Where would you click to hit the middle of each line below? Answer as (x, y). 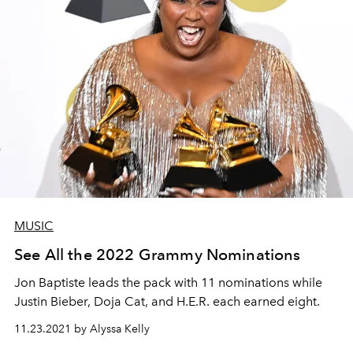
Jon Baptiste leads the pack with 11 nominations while (168, 282)
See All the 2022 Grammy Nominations (158, 254)
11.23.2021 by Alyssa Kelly (82, 329)
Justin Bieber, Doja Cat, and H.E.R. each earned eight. (167, 301)
